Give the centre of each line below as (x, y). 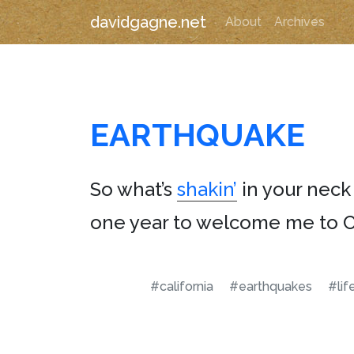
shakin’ (207, 189)
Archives (299, 22)
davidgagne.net (148, 22)
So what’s (134, 189)
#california (182, 286)
